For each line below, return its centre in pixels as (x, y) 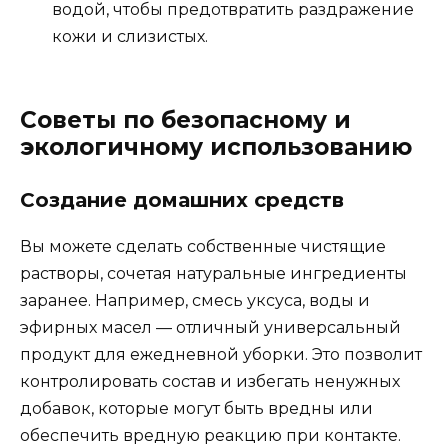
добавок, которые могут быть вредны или (196, 409)
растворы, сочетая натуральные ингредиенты (213, 274)
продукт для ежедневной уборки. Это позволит (221, 355)
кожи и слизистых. (130, 37)
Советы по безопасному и (185, 120)
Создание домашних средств (182, 200)
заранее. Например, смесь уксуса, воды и (195, 301)
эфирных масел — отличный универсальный (210, 328)
